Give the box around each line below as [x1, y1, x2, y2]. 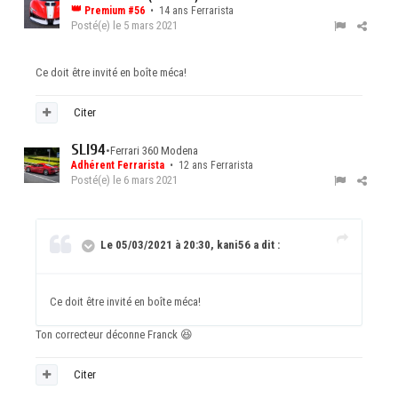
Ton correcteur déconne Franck [36, 328, 180, 342]
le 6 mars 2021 [113, 173, 178, 187]
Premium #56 [82, 4, 147, 18]
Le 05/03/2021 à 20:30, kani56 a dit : [100, 238, 280, 252]
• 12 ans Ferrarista [167, 159, 253, 172]
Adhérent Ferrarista [71, 159, 167, 172]
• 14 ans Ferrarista [147, 4, 234, 18]
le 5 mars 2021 [113, 19, 178, 33]
